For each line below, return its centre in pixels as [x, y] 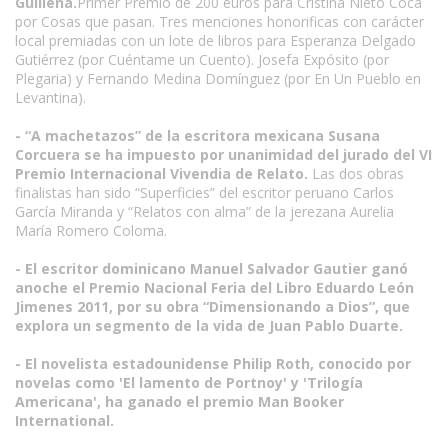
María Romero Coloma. [91, 230]
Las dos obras [356, 173]
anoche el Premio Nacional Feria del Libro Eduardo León [214, 287]
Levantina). [50, 97]
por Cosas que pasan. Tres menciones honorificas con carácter [219, 21]
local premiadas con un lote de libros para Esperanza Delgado [215, 40]
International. [64, 420]
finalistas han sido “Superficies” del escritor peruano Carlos [204, 192]
